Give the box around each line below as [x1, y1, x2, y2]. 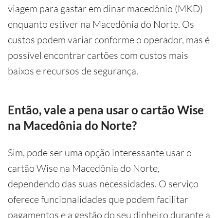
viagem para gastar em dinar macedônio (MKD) [8, 2, 203, 15]
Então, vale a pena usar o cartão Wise [8, 102, 204, 117]
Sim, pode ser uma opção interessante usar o [8, 146, 192, 159]
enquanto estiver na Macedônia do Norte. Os [8, 18, 194, 30]
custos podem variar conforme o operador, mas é [8, 33, 210, 46]
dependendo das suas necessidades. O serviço [8, 177, 199, 190]
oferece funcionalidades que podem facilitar [8, 193, 188, 205]
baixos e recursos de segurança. [8, 64, 138, 77]
